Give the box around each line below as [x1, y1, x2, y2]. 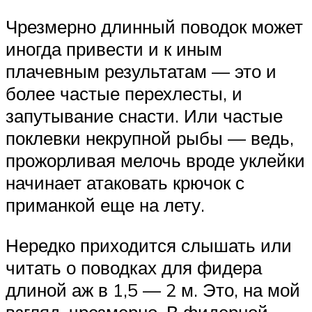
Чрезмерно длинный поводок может [6, 15, 303, 38]
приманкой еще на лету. [6, 194, 205, 217]
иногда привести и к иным [6, 38, 222, 61]
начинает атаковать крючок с [6, 171, 244, 194]
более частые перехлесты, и [6, 82, 242, 105]
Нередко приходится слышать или [6, 233, 292, 256]
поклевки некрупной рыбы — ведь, [6, 127, 294, 150]
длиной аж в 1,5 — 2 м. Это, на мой [6, 278, 300, 301]
